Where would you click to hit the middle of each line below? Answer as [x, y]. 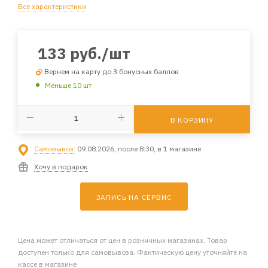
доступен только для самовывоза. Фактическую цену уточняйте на [133, 252]
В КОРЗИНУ [192, 120]
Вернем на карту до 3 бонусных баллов [112, 71]
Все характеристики [52, 6]
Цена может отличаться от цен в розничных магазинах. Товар [123, 240]
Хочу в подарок [61, 166]
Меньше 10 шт [68, 85]
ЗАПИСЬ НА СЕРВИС [134, 197]
